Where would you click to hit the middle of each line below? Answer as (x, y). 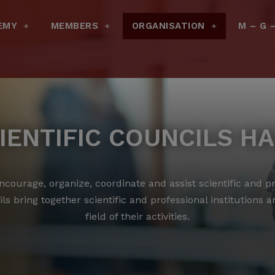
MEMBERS (75, 25)
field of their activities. (137, 216)
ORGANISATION (168, 25)
